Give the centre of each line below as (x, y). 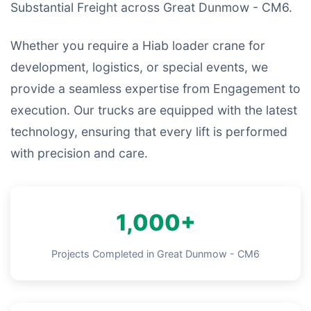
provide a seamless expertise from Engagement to (155, 89)
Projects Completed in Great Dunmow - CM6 (155, 254)
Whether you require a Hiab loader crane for (138, 45)
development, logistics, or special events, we (139, 67)
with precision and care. (79, 153)
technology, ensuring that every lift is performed (149, 132)
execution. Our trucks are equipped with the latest (154, 110)
